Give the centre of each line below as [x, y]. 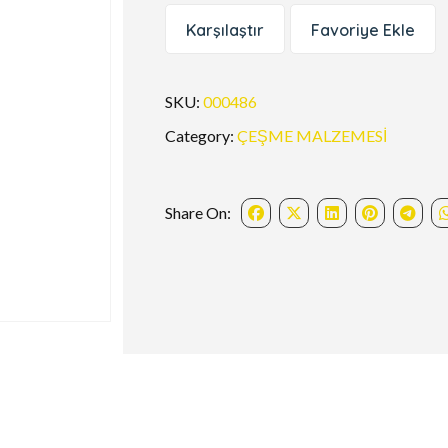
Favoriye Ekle [363, 30]
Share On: [198, 212]
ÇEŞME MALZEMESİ [312, 135]
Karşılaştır [225, 30]
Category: [201, 135]
